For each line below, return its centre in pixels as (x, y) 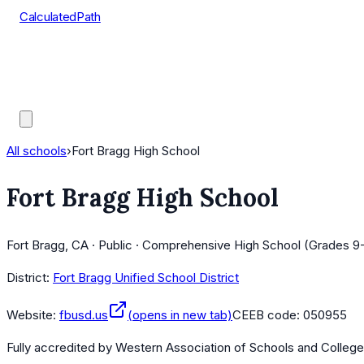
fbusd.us (84, 315)
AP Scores (49, 78)
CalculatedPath (60, 17)
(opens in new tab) (180, 315)
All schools (37, 151)
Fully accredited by (61, 348)
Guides (39, 98)
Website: (31, 315)
